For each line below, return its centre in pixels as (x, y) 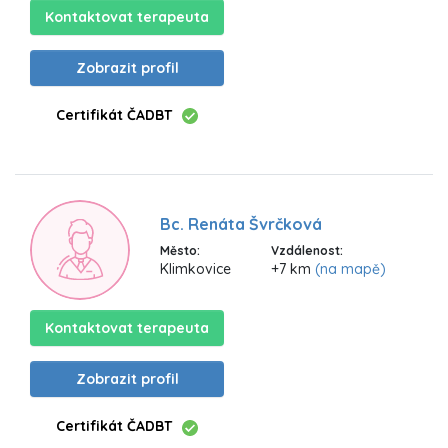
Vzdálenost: (307, 251)
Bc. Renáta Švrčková (241, 224)
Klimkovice (195, 269)
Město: (180, 251)
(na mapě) (350, 269)
